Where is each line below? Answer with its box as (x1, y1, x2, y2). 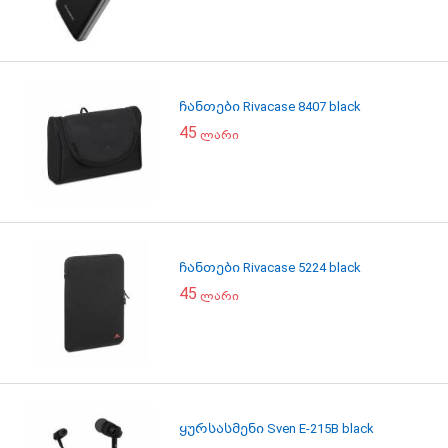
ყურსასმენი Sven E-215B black (179, 421, 374, 436)
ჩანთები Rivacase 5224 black (179, 260, 361, 275)
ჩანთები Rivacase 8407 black (179, 99, 361, 114)
